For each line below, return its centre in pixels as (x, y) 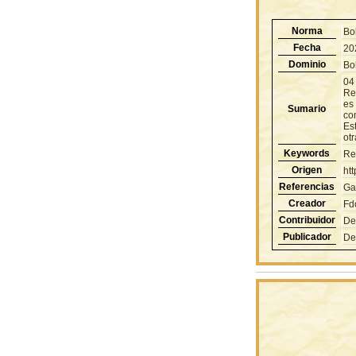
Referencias (307, 186)
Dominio (307, 64)
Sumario (307, 108)
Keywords (307, 153)
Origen (307, 170)
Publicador (307, 236)
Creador (307, 203)
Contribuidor (307, 220)
